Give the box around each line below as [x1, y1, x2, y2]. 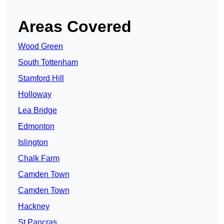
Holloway [18, 90, 51, 99]
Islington [18, 138, 48, 147]
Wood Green [18, 42, 63, 51]
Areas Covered [18, 17, 131, 36]
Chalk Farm [18, 154, 59, 163]
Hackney [18, 202, 49, 211]
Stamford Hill [18, 74, 64, 83]
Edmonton [18, 122, 54, 131]
